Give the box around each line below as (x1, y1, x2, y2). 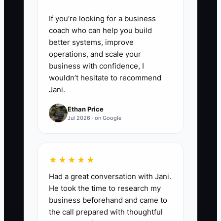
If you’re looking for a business (49, 14, 156, 24)
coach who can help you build (49, 26, 152, 36)
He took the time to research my (49, 184, 161, 193)
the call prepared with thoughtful (49, 207, 163, 217)
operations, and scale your (49, 49, 141, 59)
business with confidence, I (49, 61, 144, 71)
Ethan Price (68, 105, 104, 113)
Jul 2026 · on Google (68, 114, 121, 121)
